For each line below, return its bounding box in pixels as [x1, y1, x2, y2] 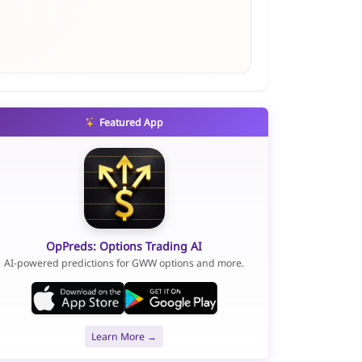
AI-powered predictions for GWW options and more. [4, 256, 245, 271]
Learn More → [91, 329, 158, 343]
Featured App [97, 115, 164, 129]
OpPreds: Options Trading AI [46, 238, 203, 254]
